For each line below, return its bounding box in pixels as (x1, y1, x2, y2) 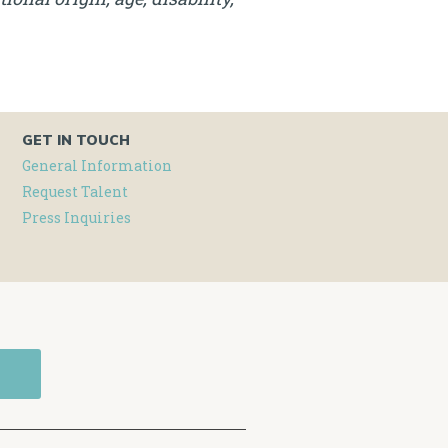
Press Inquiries (22, 208, 132, 227)
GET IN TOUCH (22, 131, 131, 149)
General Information (22, 156, 173, 175)
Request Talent (22, 182, 129, 201)
